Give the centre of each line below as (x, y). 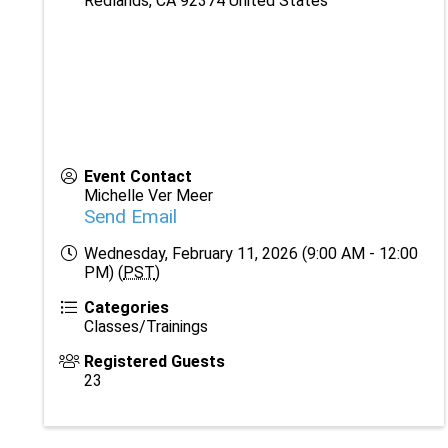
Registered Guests (154, 361)
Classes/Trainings (146, 326)
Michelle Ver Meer (148, 195)
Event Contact (138, 176)
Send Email (130, 216)
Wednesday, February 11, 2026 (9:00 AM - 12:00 (251, 253)
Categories (126, 307)
